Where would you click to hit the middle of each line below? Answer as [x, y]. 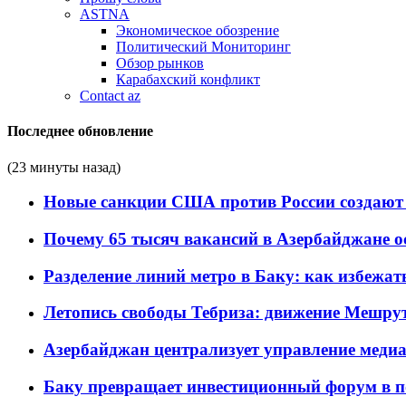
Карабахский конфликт [188, 79]
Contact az [110, 96]
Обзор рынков [160, 63]
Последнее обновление [80, 131]
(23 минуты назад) [64, 167]
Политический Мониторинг [203, 47]
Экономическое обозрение [198, 30]
